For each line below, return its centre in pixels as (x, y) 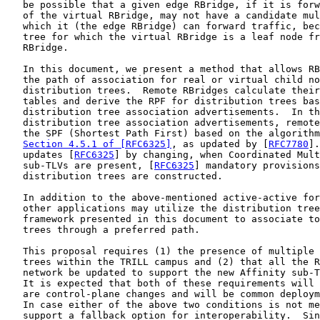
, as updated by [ (220, 144)
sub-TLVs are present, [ (80, 165)
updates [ (40, 155)
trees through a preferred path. (103, 230)
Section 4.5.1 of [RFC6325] (97, 144)
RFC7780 (289, 144)
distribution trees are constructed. (114, 176)
